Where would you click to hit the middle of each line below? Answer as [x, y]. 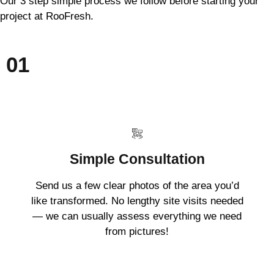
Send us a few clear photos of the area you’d [137, 186]
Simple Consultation [137, 159]
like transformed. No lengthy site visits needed [137, 201]
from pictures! [137, 232]
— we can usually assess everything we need [137, 217]
